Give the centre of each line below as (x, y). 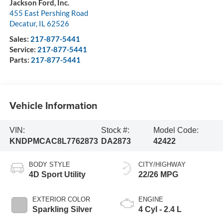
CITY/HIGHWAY (162, 165)
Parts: (20, 60)
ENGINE (151, 200)
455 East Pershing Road (49, 13)
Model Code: (176, 130)
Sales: (20, 39)
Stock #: (115, 130)
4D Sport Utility (57, 175)
